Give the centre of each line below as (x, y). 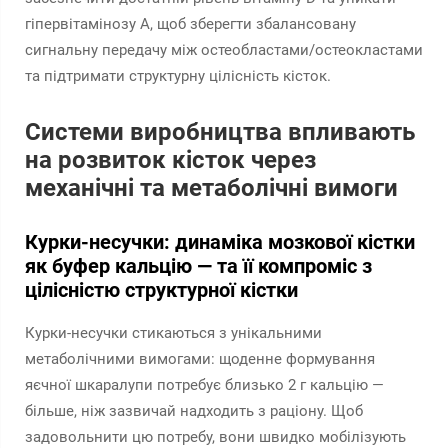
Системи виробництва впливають (220, 132)
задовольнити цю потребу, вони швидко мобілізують (215, 437)
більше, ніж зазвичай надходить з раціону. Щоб (194, 411)
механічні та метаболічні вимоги (211, 188)
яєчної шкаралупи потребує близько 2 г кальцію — (204, 385)
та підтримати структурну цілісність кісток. (178, 76)
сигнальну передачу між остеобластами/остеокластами (224, 50)
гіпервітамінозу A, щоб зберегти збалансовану (190, 24)
